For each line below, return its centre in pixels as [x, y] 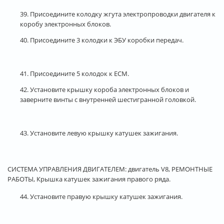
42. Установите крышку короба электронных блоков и [104, 89]
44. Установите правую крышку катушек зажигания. [101, 196]
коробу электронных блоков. [65, 24]
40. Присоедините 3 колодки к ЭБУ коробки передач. [102, 40]
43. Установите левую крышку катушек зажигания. [99, 133]
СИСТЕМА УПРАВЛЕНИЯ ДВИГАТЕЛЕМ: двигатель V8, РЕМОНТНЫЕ [110, 169]
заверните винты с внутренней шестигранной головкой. [108, 99]
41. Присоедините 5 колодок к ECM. [74, 73]
